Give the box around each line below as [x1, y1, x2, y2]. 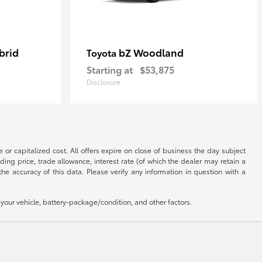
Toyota [87, 46, 119, 59]
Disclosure [87, 77, 120, 87]
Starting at [87, 63, 133, 76]
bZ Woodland [119, 45, 184, 59]
